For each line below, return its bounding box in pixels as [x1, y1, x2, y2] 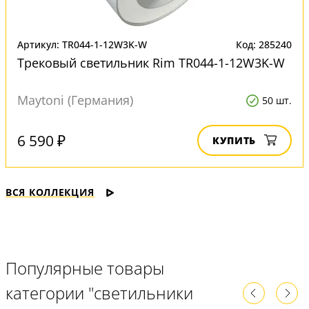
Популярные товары [6, 257, 164, 280]
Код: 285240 [236, 38, 292, 52]
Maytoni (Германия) [17, 92, 133, 109]
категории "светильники [6, 281, 193, 305]
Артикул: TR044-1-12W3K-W [17, 38, 147, 52]
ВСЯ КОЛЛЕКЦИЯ [6, 186, 95, 199]
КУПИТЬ [212, 134, 256, 148]
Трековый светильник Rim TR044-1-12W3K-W [17, 54, 285, 72]
